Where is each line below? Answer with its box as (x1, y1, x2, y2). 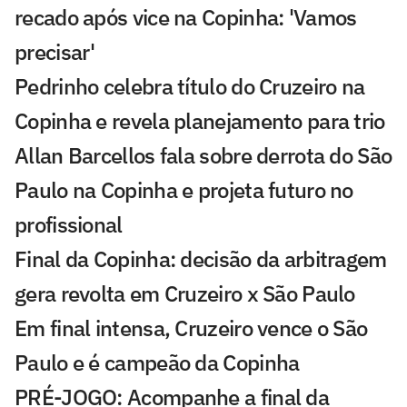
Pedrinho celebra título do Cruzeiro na (15, 72, 365, 102)
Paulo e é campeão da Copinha (15, 348, 300, 378)
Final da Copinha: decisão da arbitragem (15, 244, 387, 274)
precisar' (15, 37, 95, 67)
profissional (15, 210, 123, 240)
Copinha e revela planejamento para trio (15, 106, 385, 136)
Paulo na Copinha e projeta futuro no (15, 175, 353, 205)
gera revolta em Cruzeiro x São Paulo (15, 279, 355, 309)
